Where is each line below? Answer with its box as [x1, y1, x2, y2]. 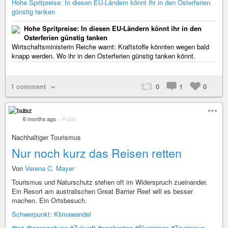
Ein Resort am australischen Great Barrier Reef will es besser [12, 186, 193, 196]
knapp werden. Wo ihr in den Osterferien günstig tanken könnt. [12, 51, 195, 61]
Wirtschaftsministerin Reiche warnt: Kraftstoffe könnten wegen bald [12, 42, 209, 51]
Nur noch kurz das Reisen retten [12, 145, 182, 161]
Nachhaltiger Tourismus [12, 132, 81, 142]
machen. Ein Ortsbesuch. [12, 195, 87, 205]
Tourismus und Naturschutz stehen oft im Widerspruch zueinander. [12, 177, 208, 187]
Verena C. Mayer [25, 163, 74, 173]
